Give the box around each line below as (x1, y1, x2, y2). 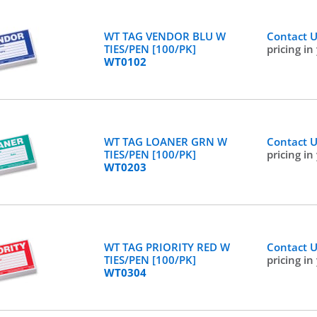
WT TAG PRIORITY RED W (103, 240, 230, 254)
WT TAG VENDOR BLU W (103, 29, 226, 43)
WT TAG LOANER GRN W (103, 134, 227, 149)
